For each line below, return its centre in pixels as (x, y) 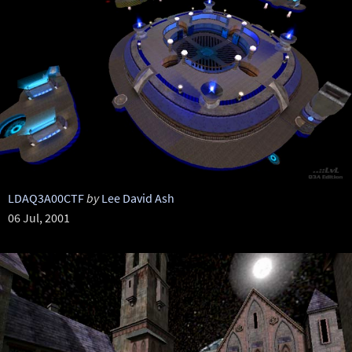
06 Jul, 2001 (38, 218)
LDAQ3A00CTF (46, 198)
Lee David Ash (137, 198)
